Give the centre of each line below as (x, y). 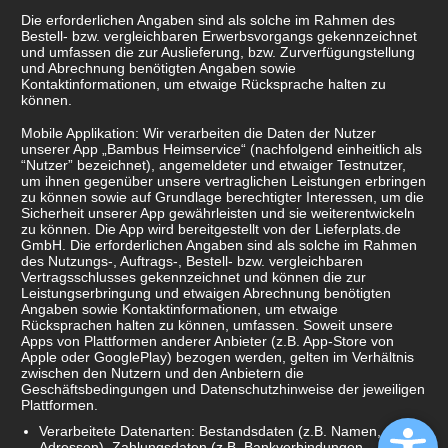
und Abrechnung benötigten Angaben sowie (158, 67)
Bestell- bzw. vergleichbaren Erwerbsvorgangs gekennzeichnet (219, 35)
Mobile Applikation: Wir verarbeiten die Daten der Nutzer (198, 132)
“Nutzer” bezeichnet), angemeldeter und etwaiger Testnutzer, (213, 164)
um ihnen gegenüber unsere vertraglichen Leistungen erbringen (223, 180)
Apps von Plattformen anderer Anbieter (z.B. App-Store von (207, 340)
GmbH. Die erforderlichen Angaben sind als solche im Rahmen (219, 244)
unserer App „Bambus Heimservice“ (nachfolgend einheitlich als (221, 148)
